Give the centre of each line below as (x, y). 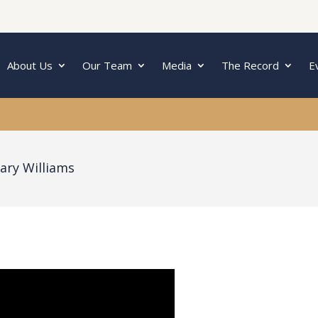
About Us (30, 65)
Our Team (107, 65)
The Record (250, 65)
